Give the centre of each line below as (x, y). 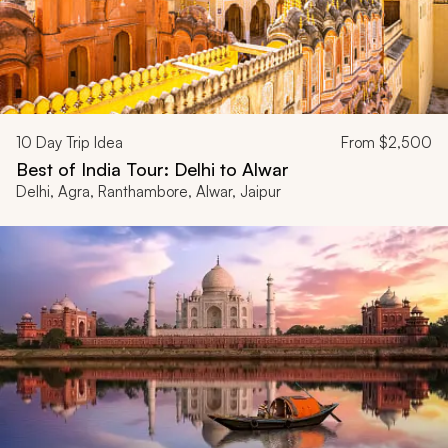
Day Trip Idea (77, 142)
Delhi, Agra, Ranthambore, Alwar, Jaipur (148, 191)
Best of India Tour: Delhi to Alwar (152, 168)
